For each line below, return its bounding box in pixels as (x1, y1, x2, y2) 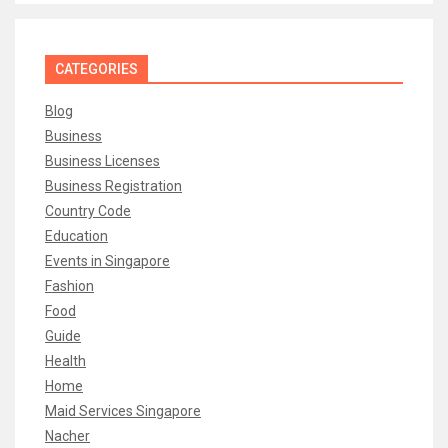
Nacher (45, 427, 90, 444)
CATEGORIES (55, 60, 138, 77)
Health (45, 352, 86, 369)
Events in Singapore (45, 252, 170, 269)
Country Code (45, 202, 131, 219)
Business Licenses (45, 152, 160, 169)
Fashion (45, 277, 94, 294)
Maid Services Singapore (45, 402, 201, 419)
